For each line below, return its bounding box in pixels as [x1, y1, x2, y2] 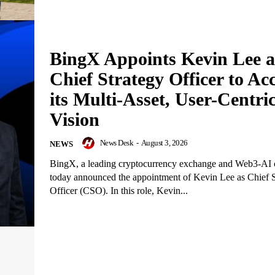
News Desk [99, 138, 133, 148]
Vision [50, 109, 99, 130]
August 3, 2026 [141, 138, 188, 148]
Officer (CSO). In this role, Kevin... [50, 185, 188, 196]
